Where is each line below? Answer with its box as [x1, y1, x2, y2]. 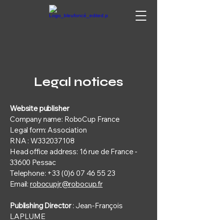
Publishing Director [10, 201, 72, 210]
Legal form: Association [10, 125, 87, 135]
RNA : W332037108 [10, 136, 75, 145]
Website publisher [10, 104, 69, 113]
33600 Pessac [10, 158, 56, 167]
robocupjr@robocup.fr [29, 179, 103, 189]
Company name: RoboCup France [10, 114, 120, 124]
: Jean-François [71, 201, 123, 210]
